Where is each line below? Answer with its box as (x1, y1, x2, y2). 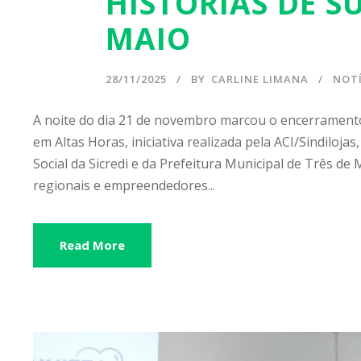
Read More (60, 236, 125, 253)
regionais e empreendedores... (33, 176, 215, 194)
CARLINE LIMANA (211, 71, 309, 86)
